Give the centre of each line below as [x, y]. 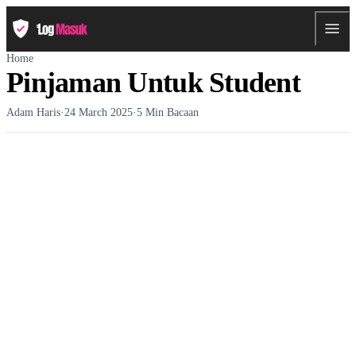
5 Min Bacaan [168, 112]
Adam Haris [33, 112]
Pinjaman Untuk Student [153, 82]
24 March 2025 [99, 112]
